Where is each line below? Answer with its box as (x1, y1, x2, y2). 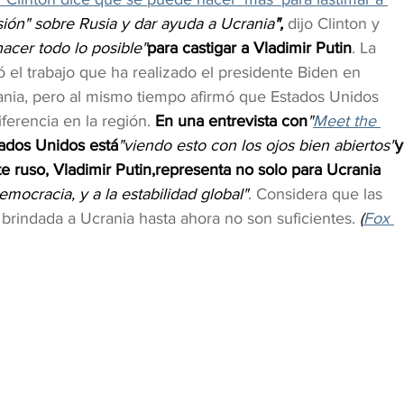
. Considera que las (248, 185, 387, 204)
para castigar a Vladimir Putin (147, 39, 352, 58)
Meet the (313, 112, 381, 131)
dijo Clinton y (283, 14, 384, 33)
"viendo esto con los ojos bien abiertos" (118, 136, 395, 155)
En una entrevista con (151, 112, 308, 131)
